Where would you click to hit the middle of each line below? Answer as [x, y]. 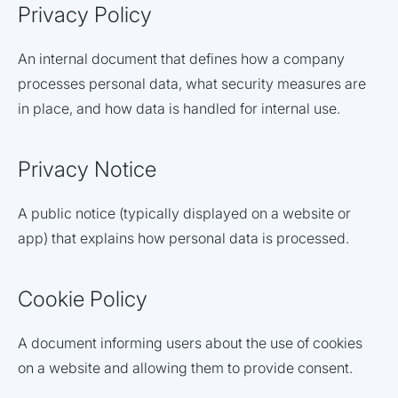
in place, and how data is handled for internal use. [179, 108]
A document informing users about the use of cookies [190, 343]
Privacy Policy [85, 15]
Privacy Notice [87, 169]
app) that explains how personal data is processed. [183, 238]
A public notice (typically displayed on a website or [184, 213]
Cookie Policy [83, 299]
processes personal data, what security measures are [192, 84]
